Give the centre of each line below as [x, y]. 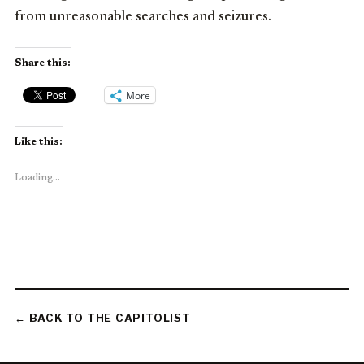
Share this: [43, 64]
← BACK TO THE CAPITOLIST [103, 318]
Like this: [39, 143]
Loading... [37, 178]
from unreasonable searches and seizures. [143, 17]
